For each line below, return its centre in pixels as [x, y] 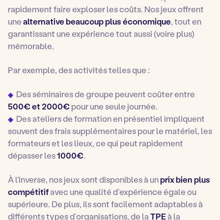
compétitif [28, 192]
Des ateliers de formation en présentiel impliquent [111, 119]
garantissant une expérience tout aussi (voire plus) [101, 34]
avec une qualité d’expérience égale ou [123, 192]
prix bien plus [185, 179]
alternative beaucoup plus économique [97, 21]
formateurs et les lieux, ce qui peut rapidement [96, 143]
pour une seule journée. [114, 106]
